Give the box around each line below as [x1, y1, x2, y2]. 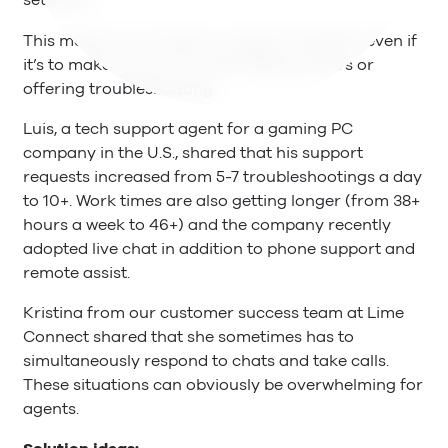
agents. [23, 398, 79, 420]
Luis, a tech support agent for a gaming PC [23, 117, 353, 140]
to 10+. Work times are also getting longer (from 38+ [23, 189, 420, 212]
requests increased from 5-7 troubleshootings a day [23, 165, 422, 188]
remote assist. [23, 261, 130, 284]
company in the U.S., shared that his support [23, 141, 363, 164]
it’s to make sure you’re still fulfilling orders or [23, 53, 374, 76]
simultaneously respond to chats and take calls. [23, 350, 389, 372]
